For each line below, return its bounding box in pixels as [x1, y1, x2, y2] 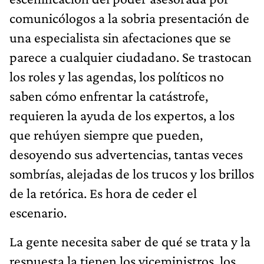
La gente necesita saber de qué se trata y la [9, 233, 250, 249]
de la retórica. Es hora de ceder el [9, 184, 197, 201]
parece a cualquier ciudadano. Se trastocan [9, 48, 252, 65]
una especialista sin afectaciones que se [9, 29, 231, 45]
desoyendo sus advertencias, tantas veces [9, 146, 243, 162]
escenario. [9, 204, 67, 220]
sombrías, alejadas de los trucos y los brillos [9, 165, 254, 181]
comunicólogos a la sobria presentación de [9, 9, 249, 26]
